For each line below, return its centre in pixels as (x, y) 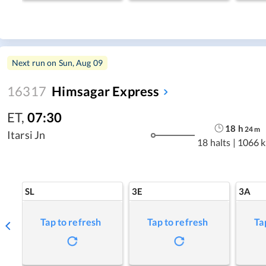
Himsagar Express (106, 91)
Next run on (35, 63)
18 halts (214, 142)
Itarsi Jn (26, 135)
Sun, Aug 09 (81, 63)
